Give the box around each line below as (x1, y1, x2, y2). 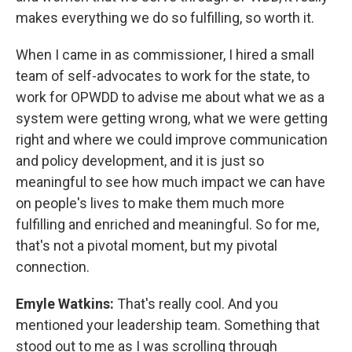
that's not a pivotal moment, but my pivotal (16, 237, 277, 255)
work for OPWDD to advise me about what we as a (16, 89, 324, 106)
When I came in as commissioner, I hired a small (16, 46, 314, 64)
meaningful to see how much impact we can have (16, 174, 325, 191)
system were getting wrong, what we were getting (16, 110, 328, 127)
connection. (16, 258, 90, 276)
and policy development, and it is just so (16, 152, 264, 170)
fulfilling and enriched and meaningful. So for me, (16, 216, 319, 233)
